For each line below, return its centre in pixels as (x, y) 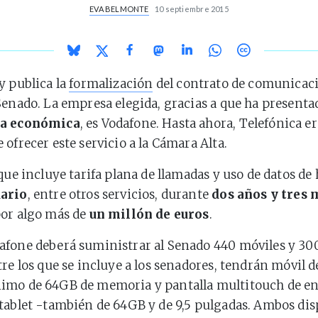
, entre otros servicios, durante (120, 194)
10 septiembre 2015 (191, 9)
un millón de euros (149, 214)
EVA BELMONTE (119, 9)
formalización (111, 84)
